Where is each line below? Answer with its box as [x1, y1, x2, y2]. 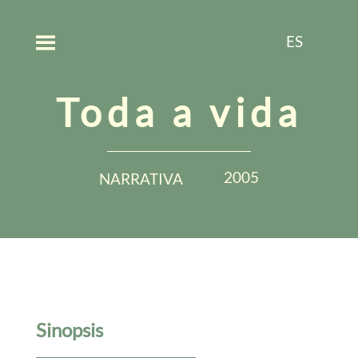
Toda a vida [56, 89, 302, 135]
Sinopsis [35, 318, 103, 341]
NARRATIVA [99, 169, 183, 188]
